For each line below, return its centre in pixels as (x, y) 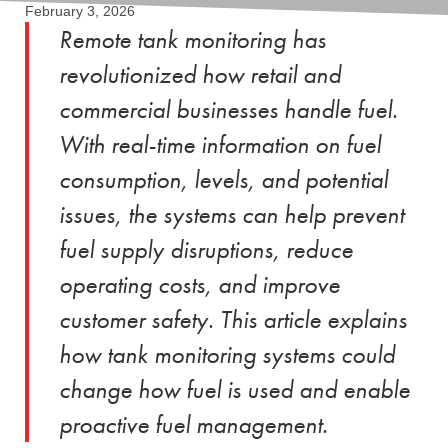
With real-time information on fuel (220, 144)
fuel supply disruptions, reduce (206, 249)
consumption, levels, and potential (223, 179)
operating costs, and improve (199, 284)
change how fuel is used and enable (234, 389)
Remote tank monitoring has (192, 39)
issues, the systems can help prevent (231, 214)
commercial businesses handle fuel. (228, 109)
